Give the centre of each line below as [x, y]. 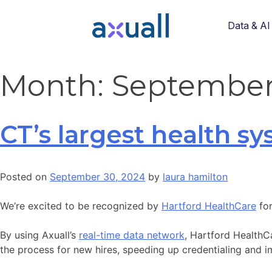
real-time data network [132, 235]
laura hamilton [195, 176]
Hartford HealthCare [209, 206]
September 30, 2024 [97, 176]
